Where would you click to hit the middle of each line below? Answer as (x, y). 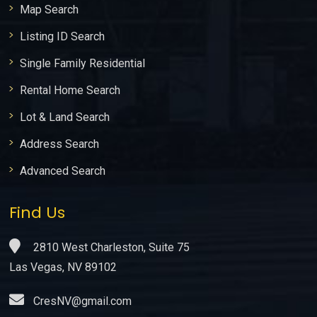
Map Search (50, 9)
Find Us (38, 212)
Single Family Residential (83, 63)
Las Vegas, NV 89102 (63, 267)
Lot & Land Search (65, 117)
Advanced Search (63, 171)
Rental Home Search (70, 90)
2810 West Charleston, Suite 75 (110, 247)
